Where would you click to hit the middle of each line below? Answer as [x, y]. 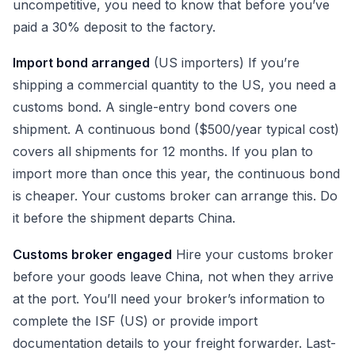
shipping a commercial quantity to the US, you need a [174, 85]
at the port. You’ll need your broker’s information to [169, 298]
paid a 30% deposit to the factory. [114, 27]
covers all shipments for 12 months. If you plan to [163, 152]
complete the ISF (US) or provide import [135, 321]
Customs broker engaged [92, 254]
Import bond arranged [81, 63]
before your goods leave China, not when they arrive [173, 276]
